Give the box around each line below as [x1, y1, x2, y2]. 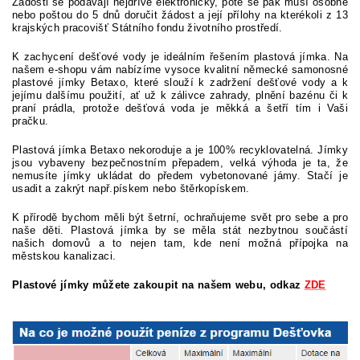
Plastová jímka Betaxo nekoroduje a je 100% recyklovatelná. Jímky [12, 144, 348, 156]
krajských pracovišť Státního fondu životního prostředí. [12, 22, 283, 34]
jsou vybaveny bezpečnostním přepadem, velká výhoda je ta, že [12, 157, 348, 169]
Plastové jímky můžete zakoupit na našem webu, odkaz [12, 279, 301, 291]
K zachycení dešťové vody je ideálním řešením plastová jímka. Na [12, 51, 348, 63]
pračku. [12, 115, 49, 127]
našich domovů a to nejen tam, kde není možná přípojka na [12, 237, 348, 249]
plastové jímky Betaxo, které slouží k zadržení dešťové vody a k [12, 76, 348, 88]
